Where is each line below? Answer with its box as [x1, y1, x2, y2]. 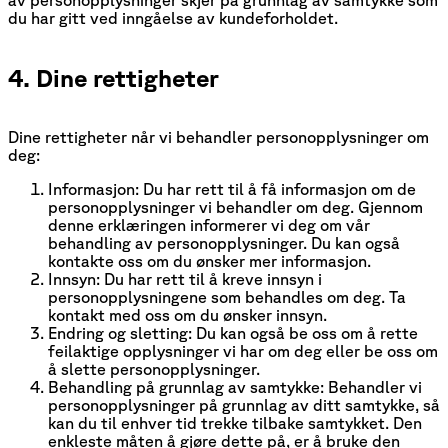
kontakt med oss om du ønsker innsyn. [48, 305, 327, 324]
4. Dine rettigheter [8, 63, 219, 92]
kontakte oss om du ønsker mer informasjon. [48, 251, 371, 270]
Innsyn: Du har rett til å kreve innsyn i [48, 269, 322, 288]
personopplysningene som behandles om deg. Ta [48, 287, 406, 306]
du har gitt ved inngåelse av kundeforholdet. [8, 9, 338, 28]
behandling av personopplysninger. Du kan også [48, 233, 400, 252]
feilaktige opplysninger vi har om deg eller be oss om [48, 341, 438, 360]
